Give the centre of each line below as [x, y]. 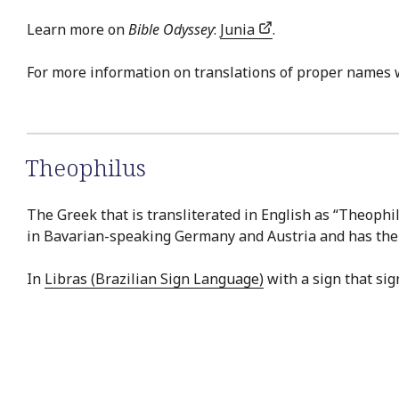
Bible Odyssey [171, 30]
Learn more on [77, 30]
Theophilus [85, 168]
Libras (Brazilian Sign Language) [154, 278]
